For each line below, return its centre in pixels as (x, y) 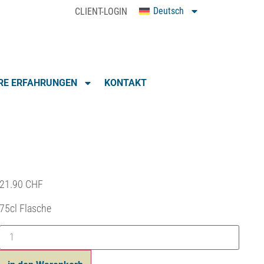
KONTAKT (126, 83)
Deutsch (169, 11)
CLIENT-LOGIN (101, 11)
